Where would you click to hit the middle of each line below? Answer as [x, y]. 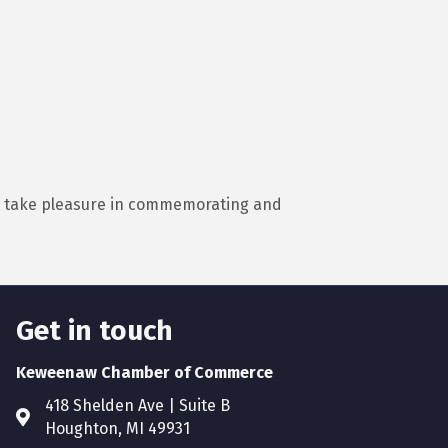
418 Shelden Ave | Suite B [137, 406]
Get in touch [94, 331]
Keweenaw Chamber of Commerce [144, 373]
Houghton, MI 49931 [117, 429]
